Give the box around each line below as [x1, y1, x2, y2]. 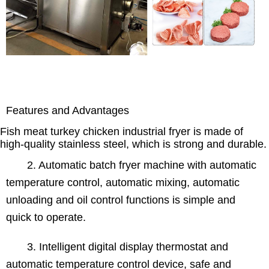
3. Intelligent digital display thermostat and [6, 240, 228, 253]
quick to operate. [6, 211, 86, 223]
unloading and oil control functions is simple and [6, 193, 235, 206]
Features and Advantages [6, 104, 129, 116]
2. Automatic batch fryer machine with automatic [6, 159, 256, 171]
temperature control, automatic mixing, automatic [6, 176, 240, 189]
